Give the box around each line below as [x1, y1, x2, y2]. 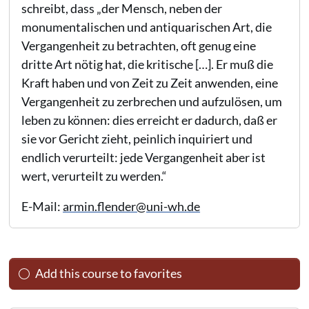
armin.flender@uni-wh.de [63, 198, 201, 214]
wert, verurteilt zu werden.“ [21, 168, 168, 183]
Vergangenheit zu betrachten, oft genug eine [21, 37, 257, 53]
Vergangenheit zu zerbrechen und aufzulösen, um [21, 93, 283, 109]
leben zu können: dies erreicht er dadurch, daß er [21, 112, 278, 128]
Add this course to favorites [35, 266, 183, 281]
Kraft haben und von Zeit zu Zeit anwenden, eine [21, 74, 279, 90]
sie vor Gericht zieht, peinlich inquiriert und [21, 130, 253, 146]
